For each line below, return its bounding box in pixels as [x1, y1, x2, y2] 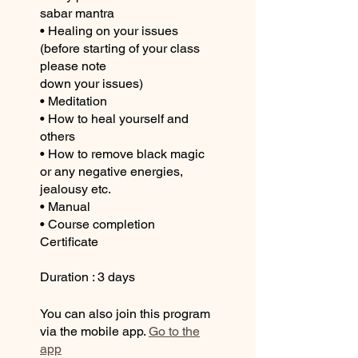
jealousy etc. [40, 181, 111, 197]
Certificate [40, 233, 98, 249]
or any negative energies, [40, 163, 183, 179]
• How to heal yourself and [40, 110, 189, 126]
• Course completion [40, 216, 155, 232]
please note [40, 58, 106, 74]
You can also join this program [40, 305, 210, 321]
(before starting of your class [40, 40, 200, 56]
